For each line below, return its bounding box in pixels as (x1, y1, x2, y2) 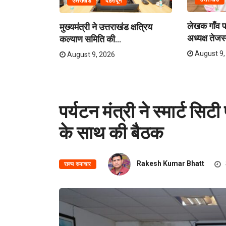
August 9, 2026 (65, 50, 115, 59)
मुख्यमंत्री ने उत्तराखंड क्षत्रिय (59, 21, 152, 33)
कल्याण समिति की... (59, 33, 121, 45)
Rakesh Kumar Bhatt (136, 159, 204, 168)
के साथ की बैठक (59, 121, 164, 143)
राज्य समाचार (64, 161, 91, 168)
